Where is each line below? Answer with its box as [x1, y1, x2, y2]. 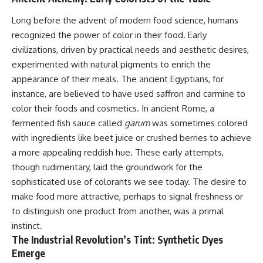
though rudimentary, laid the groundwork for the [12, 161, 203, 173]
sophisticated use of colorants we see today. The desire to [12, 176, 247, 188]
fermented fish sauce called [12, 117, 124, 129]
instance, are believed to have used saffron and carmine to [12, 88, 245, 100]
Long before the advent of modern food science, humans [12, 15, 238, 26]
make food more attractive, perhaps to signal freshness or [12, 191, 243, 203]
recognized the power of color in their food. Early [12, 29, 207, 41]
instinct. [12, 220, 42, 232]
